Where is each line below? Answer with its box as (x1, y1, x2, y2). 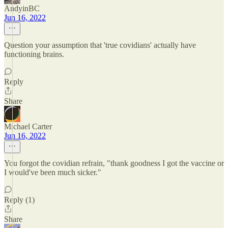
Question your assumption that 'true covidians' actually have (4, 41, 196, 49)
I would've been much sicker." (4, 168, 101, 177)
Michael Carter (4, 122, 52, 131)
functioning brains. (4, 50, 64, 59)
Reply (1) (4, 195, 35, 204)
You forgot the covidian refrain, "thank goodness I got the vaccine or (4, 159, 224, 167)
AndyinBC (4, 4, 40, 13)
